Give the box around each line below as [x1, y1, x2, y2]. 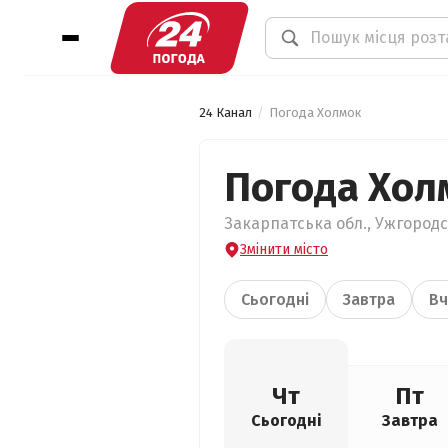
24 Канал [199, 105, 252, 120]
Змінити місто [240, 241, 328, 258]
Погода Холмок [269, 105, 361, 120]
